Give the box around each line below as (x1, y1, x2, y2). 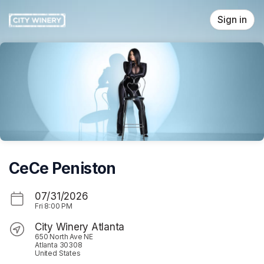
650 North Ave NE (35, 232, 94, 241)
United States (35, 248, 81, 258)
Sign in (217, 14, 247, 25)
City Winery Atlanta (35, 220, 125, 233)
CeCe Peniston (9, 159, 116, 177)
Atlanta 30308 (35, 240, 82, 249)
